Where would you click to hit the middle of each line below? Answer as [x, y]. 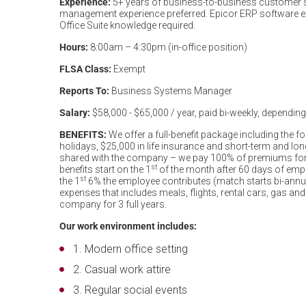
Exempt [128, 69]
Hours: [74, 47]
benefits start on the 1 [105, 169]
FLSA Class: [85, 69]
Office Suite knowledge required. [127, 25]
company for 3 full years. [114, 204]
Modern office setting [136, 249]
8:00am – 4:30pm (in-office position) [168, 47]
